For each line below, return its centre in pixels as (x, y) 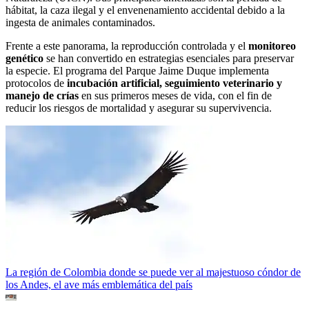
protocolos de (36, 83)
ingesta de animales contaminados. (80, 22)
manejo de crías (42, 95)
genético (24, 58)
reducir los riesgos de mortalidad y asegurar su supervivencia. (139, 108)
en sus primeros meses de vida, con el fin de (175, 95)
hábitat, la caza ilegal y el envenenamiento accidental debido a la (145, 10)
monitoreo (272, 46)
